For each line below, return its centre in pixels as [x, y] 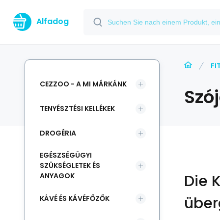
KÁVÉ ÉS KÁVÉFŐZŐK [75, 198]
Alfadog [53, 21]
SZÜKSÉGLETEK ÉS [70, 165]
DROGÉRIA [58, 133]
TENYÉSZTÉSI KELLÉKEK [77, 108]
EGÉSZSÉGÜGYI [66, 155]
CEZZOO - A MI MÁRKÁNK [83, 84]
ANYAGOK [57, 176]
